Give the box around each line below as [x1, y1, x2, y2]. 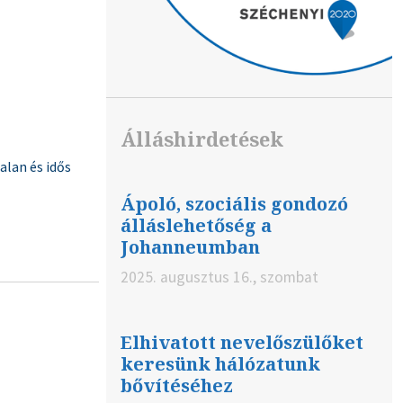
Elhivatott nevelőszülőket [121, 330, 363, 355]
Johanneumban [121, 235, 260, 260]
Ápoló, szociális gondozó [121, 192, 348, 217]
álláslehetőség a [121, 213, 272, 238]
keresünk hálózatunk [121, 352, 320, 377]
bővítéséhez [121, 373, 233, 399]
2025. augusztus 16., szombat [121, 267, 318, 288]
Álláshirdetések [121, 125, 283, 153]
